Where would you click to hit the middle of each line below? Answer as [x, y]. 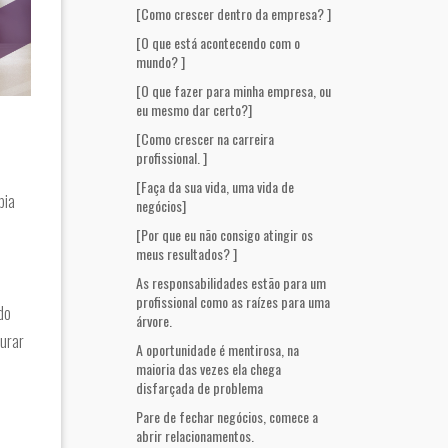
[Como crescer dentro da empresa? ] [233, 13]
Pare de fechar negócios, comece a [227, 416]
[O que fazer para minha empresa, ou [233, 90]
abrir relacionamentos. [195, 435]
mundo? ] [160, 61]
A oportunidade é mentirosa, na [217, 349]
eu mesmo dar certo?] [194, 109]
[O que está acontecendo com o [218, 42]
